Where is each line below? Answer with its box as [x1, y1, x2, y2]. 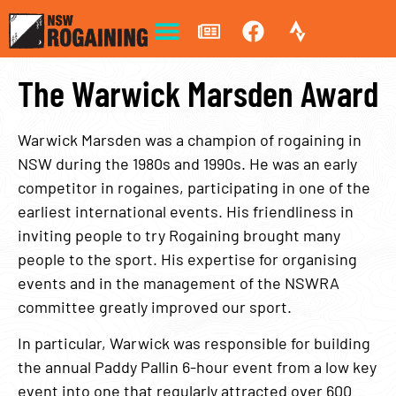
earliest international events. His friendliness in [18, 202, 354, 221]
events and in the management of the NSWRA [18, 273, 339, 293]
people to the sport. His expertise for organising [18, 249, 357, 269]
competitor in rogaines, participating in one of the [18, 178, 370, 197]
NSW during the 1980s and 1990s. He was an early [18, 154, 357, 173]
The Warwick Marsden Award [18, 72, 378, 114]
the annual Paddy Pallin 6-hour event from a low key [18, 357, 377, 377]
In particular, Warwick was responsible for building [18, 333, 370, 354]
